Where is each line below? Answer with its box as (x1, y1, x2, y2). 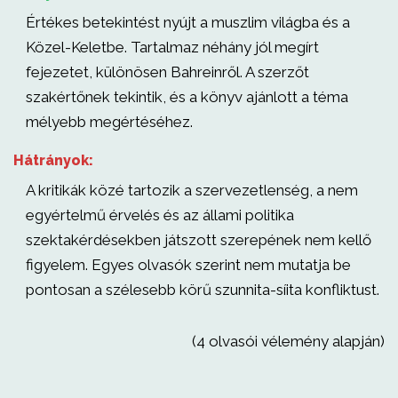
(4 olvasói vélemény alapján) (192, 332, 385, 350)
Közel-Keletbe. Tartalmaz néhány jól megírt (26, 38, 319, 56)
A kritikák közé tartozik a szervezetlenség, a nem (26, 181, 358, 199)
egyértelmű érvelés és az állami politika (26, 206, 294, 224)
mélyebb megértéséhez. (26, 113, 193, 131)
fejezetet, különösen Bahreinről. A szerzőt (26, 63, 309, 81)
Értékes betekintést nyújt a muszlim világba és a (26, 13, 350, 31)
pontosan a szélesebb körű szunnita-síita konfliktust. (26, 281, 379, 298)
